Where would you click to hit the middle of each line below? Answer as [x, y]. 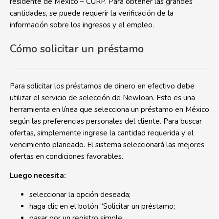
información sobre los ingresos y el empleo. [82, 25]
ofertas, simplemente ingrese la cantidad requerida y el [102, 133]
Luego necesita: [38, 175]
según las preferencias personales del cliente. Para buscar [106, 121]
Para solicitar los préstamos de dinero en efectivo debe [102, 86]
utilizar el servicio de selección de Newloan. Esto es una [102, 98]
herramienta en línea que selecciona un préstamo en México [109, 109]
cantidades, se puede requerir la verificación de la [92, 13]
